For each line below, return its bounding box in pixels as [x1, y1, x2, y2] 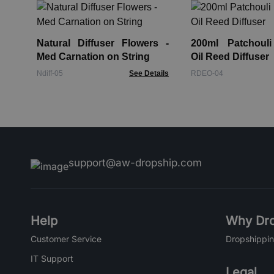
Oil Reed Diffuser [191, 51, 269, 62]
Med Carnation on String [37, 51, 150, 62]
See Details [129, 69, 169, 78]
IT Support [31, 253, 73, 264]
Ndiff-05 [37, 69, 63, 78]
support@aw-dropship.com [68, 156, 202, 169]
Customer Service [31, 234, 102, 244]
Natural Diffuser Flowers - [37, 38, 169, 48]
